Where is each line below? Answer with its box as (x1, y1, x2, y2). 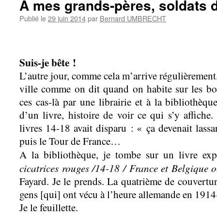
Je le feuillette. (19, 201, 78, 214)
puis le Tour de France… (19, 134, 121, 148)
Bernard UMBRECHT (100, 13, 166, 23)
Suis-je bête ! (19, 55, 76, 70)
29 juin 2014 (48, 13, 86, 23)
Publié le (19, 13, 46, 23)
